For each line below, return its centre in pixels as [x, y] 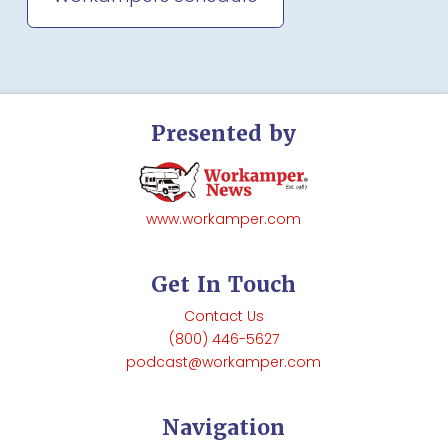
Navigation [224, 427]
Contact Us [223, 317]
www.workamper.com [224, 221]
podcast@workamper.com [224, 363]
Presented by [223, 134]
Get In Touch [224, 285]
